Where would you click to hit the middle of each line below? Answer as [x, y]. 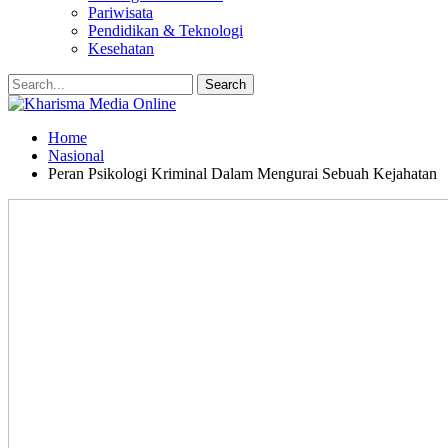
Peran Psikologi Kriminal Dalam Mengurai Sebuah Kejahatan [242, 173]
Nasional [76, 155]
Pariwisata [120, 12]
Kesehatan [121, 48]
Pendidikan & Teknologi [165, 30]
